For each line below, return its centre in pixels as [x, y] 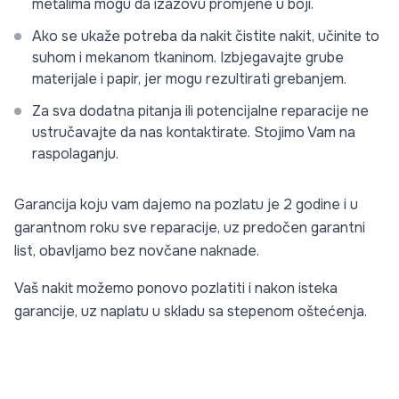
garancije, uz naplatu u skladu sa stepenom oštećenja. [191, 311]
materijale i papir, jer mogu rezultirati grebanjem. [189, 79]
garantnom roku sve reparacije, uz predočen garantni [190, 228]
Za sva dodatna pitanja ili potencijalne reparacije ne [200, 111]
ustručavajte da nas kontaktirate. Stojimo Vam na [194, 132]
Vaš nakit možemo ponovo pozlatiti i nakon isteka [176, 288]
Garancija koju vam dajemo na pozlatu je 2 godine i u [186, 204]
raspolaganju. [75, 154]
